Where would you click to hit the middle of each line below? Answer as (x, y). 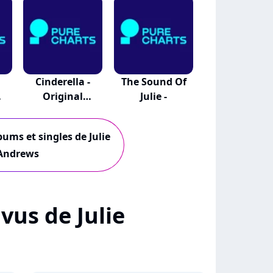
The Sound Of (154, 82)
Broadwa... (63, 111)
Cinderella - (63, 82)
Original (63, 96)
